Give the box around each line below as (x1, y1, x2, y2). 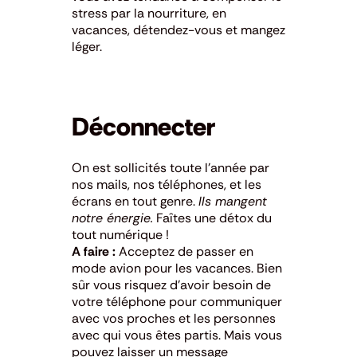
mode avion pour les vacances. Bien (72, 259, 282, 277)
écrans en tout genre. (72, 192, 198, 210)
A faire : (72, 242, 116, 260)
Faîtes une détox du (153, 209, 272, 226)
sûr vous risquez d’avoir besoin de (72, 276, 271, 293)
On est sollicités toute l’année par (72, 159, 269, 176)
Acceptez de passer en (116, 242, 253, 260)
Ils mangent (198, 192, 267, 210)
